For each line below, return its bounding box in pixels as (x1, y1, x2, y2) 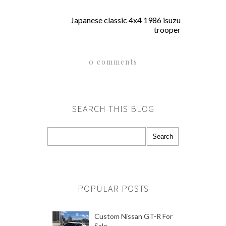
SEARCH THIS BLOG (72, 102, 154, 115)
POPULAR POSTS (77, 182, 149, 194)
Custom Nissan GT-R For (94, 212, 173, 221)
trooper (154, 24, 181, 34)
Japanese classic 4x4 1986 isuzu (71, 15, 181, 25)
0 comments (88, 56, 138, 67)
